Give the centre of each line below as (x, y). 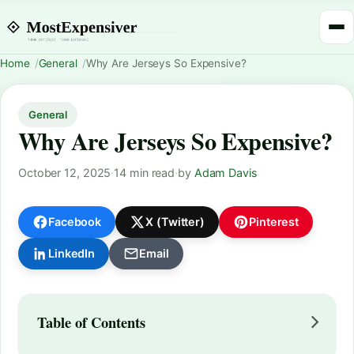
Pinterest (274, 222)
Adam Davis (226, 172)
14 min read (145, 172)
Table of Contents (91, 322)
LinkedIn (72, 254)
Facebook (75, 222)
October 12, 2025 (65, 172)
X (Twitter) (175, 222)
